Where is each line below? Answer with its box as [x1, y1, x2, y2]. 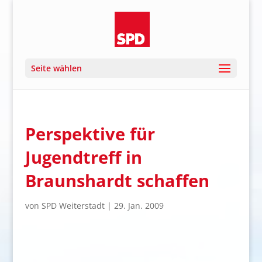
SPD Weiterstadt [41, 200, 105, 211]
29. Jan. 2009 [113, 200, 164, 211]
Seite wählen [30, 63, 82, 74]
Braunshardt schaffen [25, 169, 209, 192]
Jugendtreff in [25, 146, 142, 168]
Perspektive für [25, 122, 155, 145]
